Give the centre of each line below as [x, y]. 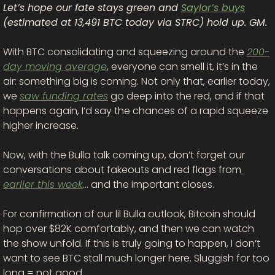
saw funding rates [64, 96]
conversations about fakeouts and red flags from [122, 170]
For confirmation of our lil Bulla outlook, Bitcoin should [129, 214]
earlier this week [43, 185]
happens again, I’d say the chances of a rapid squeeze [136, 111]
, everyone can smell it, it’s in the [182, 67]
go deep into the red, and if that [186, 96]
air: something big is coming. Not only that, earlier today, [137, 82]
